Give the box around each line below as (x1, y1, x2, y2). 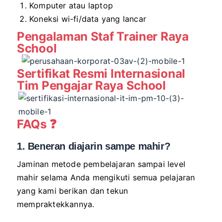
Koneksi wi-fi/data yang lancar (29, 14, 146, 24)
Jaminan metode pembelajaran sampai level (17, 159, 186, 169)
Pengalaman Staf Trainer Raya (17, 29, 189, 44)
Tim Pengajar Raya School (17, 78, 166, 93)
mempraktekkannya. (17, 199, 95, 210)
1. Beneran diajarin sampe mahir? (17, 141, 170, 152)
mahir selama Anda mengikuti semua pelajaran (17, 172, 195, 183)
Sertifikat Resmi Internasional (17, 66, 186, 81)
